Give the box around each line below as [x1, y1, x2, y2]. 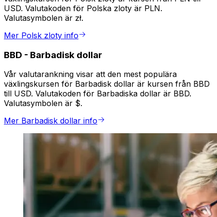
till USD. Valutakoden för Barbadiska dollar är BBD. [4, 89, 191, 99]
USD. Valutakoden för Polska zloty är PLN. [4, 3, 162, 14]
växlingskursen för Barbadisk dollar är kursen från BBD [4, 79, 210, 89]
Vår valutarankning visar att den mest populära [4, 69, 177, 79]
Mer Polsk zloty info [4, 31, 78, 41]
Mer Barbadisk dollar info [4, 116, 97, 126]
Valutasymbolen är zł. [4, 13, 83, 23]
